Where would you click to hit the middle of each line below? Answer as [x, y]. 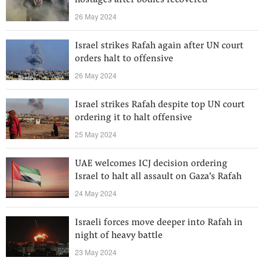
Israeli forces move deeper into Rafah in [159, 223]
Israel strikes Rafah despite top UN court [160, 105]
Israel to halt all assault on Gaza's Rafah [158, 177]
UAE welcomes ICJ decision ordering [151, 164]
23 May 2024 [96, 252]
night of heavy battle [119, 236]
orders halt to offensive [124, 59]
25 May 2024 [96, 134]
